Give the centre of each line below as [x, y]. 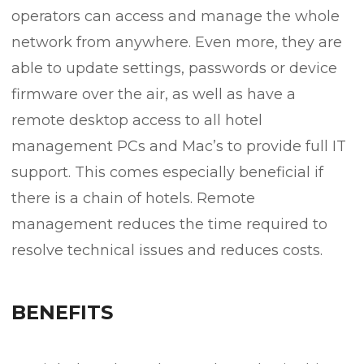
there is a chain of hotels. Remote [133, 198]
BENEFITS [62, 312]
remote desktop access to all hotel [137, 120]
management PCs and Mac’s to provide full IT [179, 146]
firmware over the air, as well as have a [154, 94]
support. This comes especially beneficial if [167, 172]
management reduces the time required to [169, 224]
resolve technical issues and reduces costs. [167, 250]
